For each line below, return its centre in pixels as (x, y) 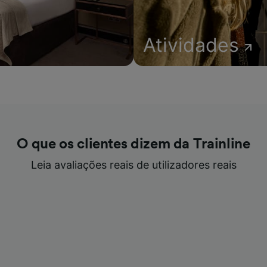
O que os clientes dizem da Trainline (133, 144)
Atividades (191, 45)
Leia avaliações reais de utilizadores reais (133, 165)
